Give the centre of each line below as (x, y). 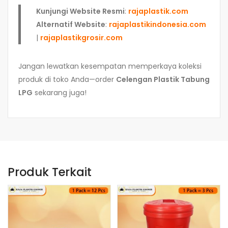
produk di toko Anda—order (67, 79)
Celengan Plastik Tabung (163, 79)
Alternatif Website (71, 24)
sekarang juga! (60, 92)
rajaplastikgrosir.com (81, 37)
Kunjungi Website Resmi (80, 11)
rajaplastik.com (158, 11)
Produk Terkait (50, 172)
